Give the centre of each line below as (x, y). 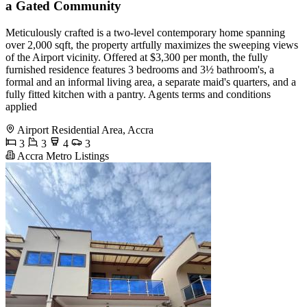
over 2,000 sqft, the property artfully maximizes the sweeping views (152, 45)
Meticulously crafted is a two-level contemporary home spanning (145, 32)
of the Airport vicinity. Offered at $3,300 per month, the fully (137, 57)
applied (21, 106)
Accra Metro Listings (62, 156)
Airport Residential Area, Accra (85, 130)
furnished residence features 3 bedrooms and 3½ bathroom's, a (140, 69)
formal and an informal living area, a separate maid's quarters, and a (151, 82)
